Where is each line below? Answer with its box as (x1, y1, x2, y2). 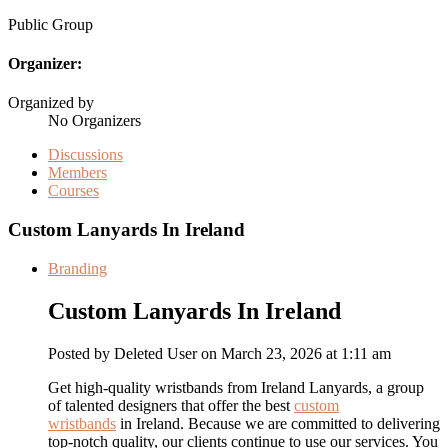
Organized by (8, 94, 94, 112)
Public (8, 15, 48, 33)
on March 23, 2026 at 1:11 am (201, 344, 391, 362)
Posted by (48, 344, 114, 362)
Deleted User (114, 344, 197, 362)
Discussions (48, 146, 123, 164)
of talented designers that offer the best (48, 396, 294, 414)
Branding (48, 259, 107, 277)
